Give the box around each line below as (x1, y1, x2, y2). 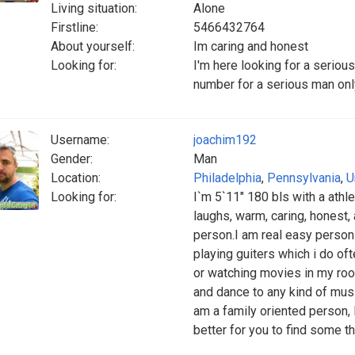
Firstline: (51, 20, 98, 35)
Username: (51, 132, 109, 147)
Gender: (51, 151, 93, 166)
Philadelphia (193, 170, 261, 185)
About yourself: (51, 39, 135, 54)
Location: (51, 170, 101, 185)
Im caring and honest (193, 39, 308, 54)
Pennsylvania (267, 170, 341, 185)
